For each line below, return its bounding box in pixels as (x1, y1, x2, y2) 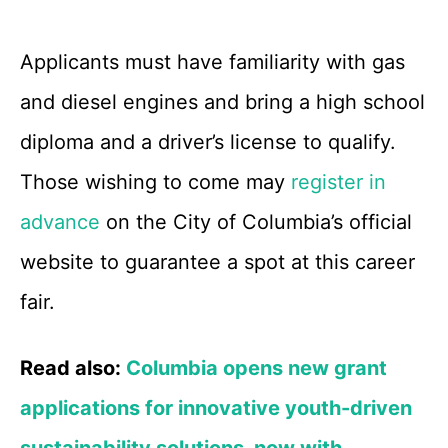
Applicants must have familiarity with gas (20, 50, 405, 74)
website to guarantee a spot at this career (20, 250, 415, 274)
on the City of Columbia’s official (100, 210, 412, 234)
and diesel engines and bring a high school (20, 90, 425, 114)
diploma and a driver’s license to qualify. (20, 130, 396, 154)
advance (20, 210, 100, 234)
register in (291, 170, 386, 194)
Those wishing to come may (20, 170, 291, 194)
